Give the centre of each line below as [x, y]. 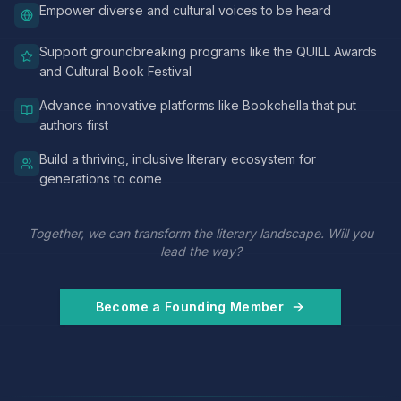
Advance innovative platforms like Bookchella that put [198, 105]
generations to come [101, 179]
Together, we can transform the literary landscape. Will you [200, 233]
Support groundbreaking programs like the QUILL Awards [208, 51]
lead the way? [200, 251]
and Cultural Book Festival [115, 71]
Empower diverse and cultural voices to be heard [185, 10]
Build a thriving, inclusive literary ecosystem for [178, 159]
